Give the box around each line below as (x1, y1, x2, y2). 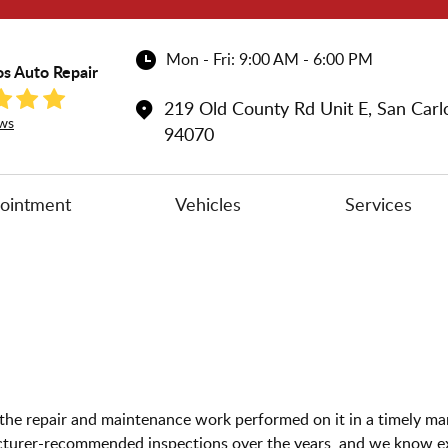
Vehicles (174, 192, 241, 216)
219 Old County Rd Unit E (164, 95, 368, 120)
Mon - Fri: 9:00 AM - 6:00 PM (166, 47, 373, 70)
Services (345, 192, 413, 216)
